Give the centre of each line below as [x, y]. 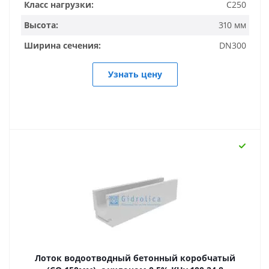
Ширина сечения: [62, 45]
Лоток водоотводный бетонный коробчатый [135, 258]
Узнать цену [135, 74]
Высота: [41, 25]
